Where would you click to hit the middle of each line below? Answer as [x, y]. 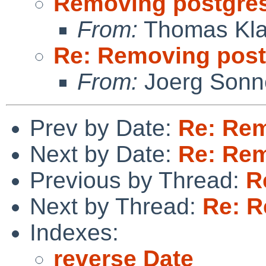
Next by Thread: [116, 206]
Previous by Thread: [138, 180]
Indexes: [74, 232]
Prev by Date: [104, 128]
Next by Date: [104, 154]
